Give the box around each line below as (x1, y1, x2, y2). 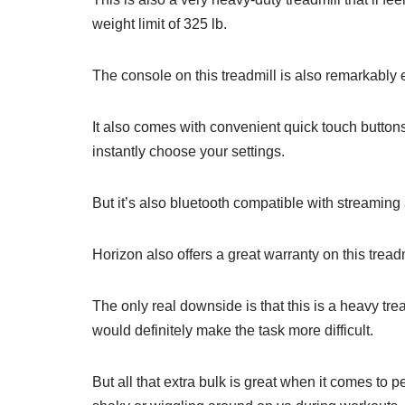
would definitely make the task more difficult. (92, 322, 373, 338)
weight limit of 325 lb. (92, 15, 227, 32)
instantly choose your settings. (92, 143, 285, 159)
